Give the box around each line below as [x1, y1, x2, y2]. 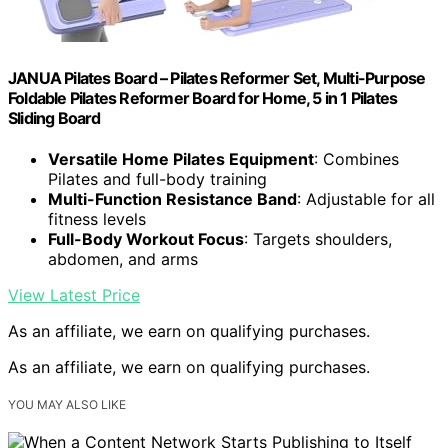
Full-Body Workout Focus [48, 228, 244, 249]
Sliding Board [8, 107, 101, 128]
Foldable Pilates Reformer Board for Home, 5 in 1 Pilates [8, 87, 398, 108]
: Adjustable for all [297, 188, 435, 209]
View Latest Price [8, 284, 140, 305]
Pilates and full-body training [48, 168, 267, 189]
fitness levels [48, 208, 146, 229]
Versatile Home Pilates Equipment [48, 148, 314, 169]
